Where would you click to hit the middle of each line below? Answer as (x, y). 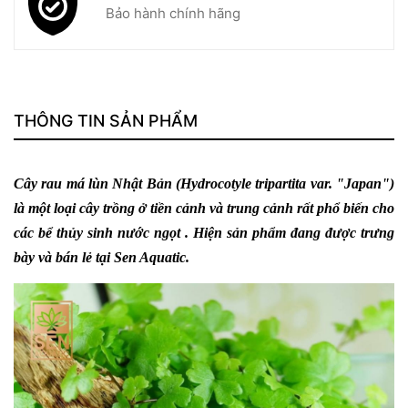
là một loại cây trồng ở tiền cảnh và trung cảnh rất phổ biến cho (204, 208)
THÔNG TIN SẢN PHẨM (106, 121)
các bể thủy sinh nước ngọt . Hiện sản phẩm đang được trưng (204, 233)
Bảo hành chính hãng (173, 13)
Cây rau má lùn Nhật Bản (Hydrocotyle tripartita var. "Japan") (204, 184)
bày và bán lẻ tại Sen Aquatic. (102, 257)
